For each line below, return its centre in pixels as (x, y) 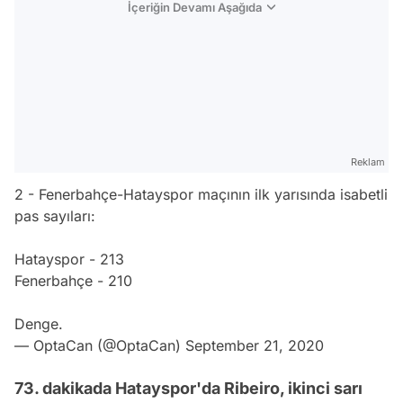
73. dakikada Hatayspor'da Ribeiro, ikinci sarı (188, 389)
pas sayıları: (55, 216)
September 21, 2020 (255, 346)
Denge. (39, 324)
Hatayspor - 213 (69, 260)
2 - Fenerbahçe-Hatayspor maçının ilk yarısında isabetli (201, 195)
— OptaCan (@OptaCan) (100, 346)
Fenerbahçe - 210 (73, 281)
